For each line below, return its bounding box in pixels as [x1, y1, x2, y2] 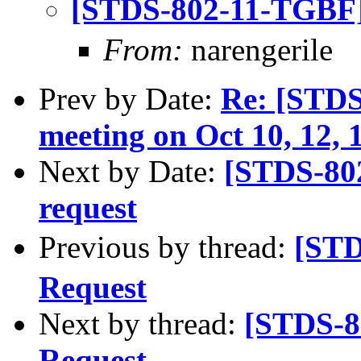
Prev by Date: [39, 81, 221, 116]
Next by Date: [39, 153, 224, 189]
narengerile [183, 31, 333, 67]
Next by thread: [39, 305, 244, 341]
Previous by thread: [39, 229, 294, 264]
